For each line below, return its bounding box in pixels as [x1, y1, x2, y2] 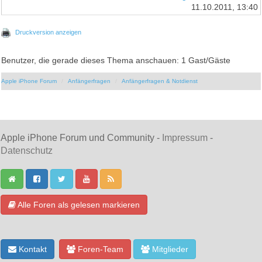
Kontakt [16, 244, 47, 254]
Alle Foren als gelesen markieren [16, 199, 140, 209]
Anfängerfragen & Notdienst [122, 77, 198, 84]
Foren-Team [75, 244, 123, 254]
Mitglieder [150, 244, 188, 254]
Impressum [162, 132, 208, 143]
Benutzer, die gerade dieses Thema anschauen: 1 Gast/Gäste [1, 56, 231, 65]
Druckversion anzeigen [15, 28, 82, 36]
